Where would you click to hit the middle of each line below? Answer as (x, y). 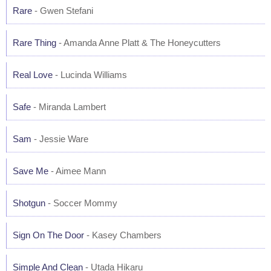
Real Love (33, 75)
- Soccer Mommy (81, 203)
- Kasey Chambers (123, 235)
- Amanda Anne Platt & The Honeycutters (139, 43)
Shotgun (29, 203)
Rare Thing (34, 43)
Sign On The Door (48, 235)
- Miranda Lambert (68, 107)
